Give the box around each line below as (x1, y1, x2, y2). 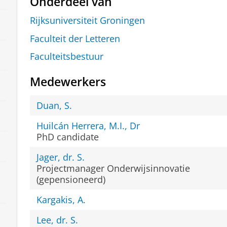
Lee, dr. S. (36, 213, 79, 226)
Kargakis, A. (36, 193, 86, 206)
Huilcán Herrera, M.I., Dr (36, 119, 140, 132)
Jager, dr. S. (36, 150, 85, 163)
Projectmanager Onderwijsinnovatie (36, 162, 191, 174)
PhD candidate (36, 130, 99, 143)
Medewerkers (29, 74, 106, 90)
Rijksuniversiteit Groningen (29, 14, 145, 27)
